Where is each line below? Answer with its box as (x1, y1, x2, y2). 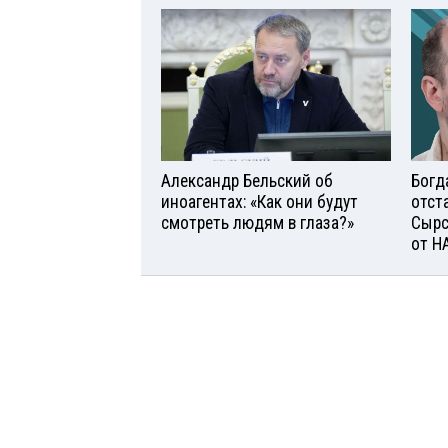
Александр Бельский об (161, 171, 333, 192)
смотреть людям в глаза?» (161, 213, 354, 234)
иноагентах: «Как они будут (161, 192, 358, 213)
